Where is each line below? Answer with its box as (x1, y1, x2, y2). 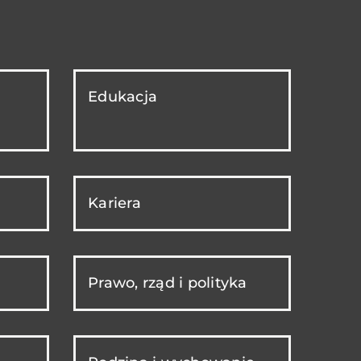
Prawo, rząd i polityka (88, 273, 247, 292)
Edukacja (88, 87, 157, 106)
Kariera (88, 193, 141, 212)
